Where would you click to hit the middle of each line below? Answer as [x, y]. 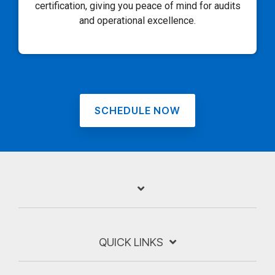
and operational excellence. [137, 21]
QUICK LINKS [131, 242]
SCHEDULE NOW [137, 111]
